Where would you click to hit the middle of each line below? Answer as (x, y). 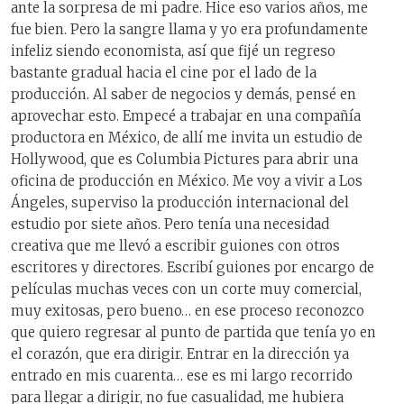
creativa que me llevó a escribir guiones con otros (175, 246)
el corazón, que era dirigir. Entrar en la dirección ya (180, 354)
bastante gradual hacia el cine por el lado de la (164, 73)
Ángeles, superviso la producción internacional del (180, 203)
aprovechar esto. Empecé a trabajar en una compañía (186, 116)
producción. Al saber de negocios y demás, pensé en (184, 95)
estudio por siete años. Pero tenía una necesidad (170, 225)
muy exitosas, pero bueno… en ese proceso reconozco (188, 311)
